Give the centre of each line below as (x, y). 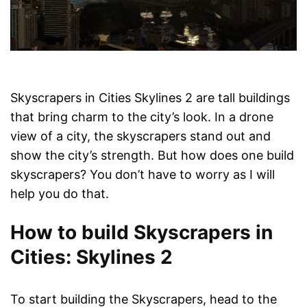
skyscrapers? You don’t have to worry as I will (143, 174)
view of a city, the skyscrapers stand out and (140, 136)
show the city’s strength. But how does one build (152, 155)
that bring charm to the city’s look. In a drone (142, 116)
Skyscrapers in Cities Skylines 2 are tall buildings (150, 97)
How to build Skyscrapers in (142, 232)
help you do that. (60, 193)
